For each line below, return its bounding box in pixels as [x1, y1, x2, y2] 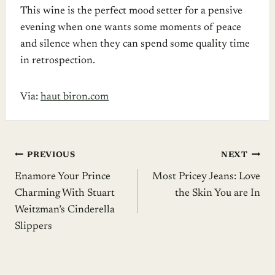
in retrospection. [20, 55, 95, 66]
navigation [14, 176, 92, 194]
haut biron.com [41, 91, 109, 103]
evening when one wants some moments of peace [20, 22, 241, 33]
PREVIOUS [27, 151, 76, 160]
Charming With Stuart [15, 188, 115, 199]
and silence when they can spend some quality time [20, 39, 250, 50]
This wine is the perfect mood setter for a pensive [20, 6, 242, 17]
